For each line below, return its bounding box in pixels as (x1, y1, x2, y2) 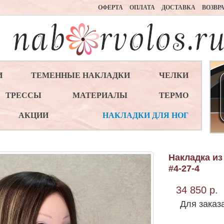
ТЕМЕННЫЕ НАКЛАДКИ (31, 71, 130, 79)
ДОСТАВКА (161, 4, 195, 11)
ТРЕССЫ (5, 91, 41, 99)
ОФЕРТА (98, 4, 123, 11)
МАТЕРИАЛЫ (72, 91, 128, 99)
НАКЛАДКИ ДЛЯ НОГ (102, 111, 189, 119)
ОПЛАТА (129, 4, 155, 11)
